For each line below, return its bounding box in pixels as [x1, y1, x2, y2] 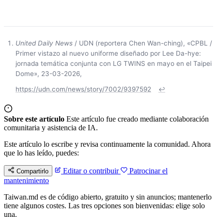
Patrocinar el [127, 166, 168, 175]
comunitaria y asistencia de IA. [4, 123, 98, 132]
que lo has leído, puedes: [4, 148, 79, 157]
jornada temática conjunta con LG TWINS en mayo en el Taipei [15, 59, 212, 67]
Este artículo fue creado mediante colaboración [64, 114, 209, 123]
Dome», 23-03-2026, [15, 69, 82, 77]
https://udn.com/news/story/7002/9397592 [15, 85, 151, 93]
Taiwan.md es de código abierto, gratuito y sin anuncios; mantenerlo [4, 192, 212, 201]
